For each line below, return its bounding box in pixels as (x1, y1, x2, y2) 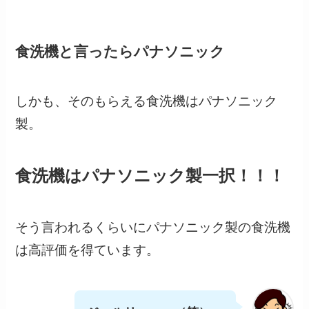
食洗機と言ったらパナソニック (15, 43, 226, 59)
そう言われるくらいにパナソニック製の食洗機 (15, 220, 291, 235)
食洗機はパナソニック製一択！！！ (15, 166, 286, 185)
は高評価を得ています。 (15, 243, 160, 258)
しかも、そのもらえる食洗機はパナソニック (15, 94, 278, 109)
